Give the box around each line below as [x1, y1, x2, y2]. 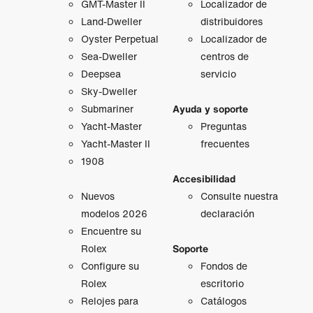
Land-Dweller [80, 13, 142, 29]
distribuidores [200, 13, 263, 29]
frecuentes [200, 136, 249, 152]
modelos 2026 [80, 205, 147, 221]
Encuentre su [80, 223, 141, 238]
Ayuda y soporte [172, 101, 248, 117]
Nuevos [80, 188, 115, 203]
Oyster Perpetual [80, 31, 159, 46]
